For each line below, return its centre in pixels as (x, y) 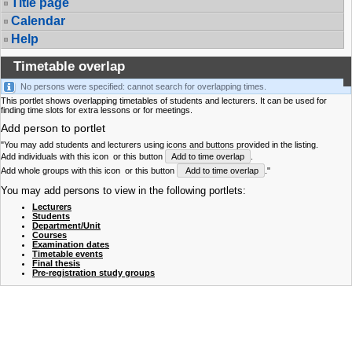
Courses (49, 235)
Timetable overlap (67, 66)
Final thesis (56, 263)
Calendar (38, 21)
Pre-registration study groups (93, 272)
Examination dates (71, 244)
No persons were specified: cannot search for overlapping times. (143, 86)
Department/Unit (66, 225)
